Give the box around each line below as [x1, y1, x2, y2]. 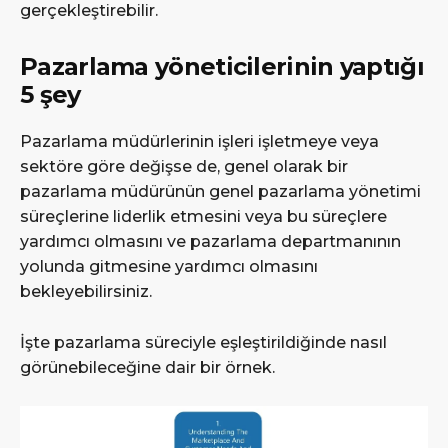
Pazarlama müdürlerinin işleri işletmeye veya [20, 131, 379, 151]
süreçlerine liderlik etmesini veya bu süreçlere [20, 206, 387, 226]
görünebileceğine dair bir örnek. [20, 357, 279, 377]
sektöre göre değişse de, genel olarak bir [20, 156, 348, 176]
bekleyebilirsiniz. [20, 281, 152, 301]
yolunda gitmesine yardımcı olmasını [20, 256, 318, 276]
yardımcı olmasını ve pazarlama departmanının [20, 231, 401, 251]
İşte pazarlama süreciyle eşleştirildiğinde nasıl [20, 332, 387, 352]
